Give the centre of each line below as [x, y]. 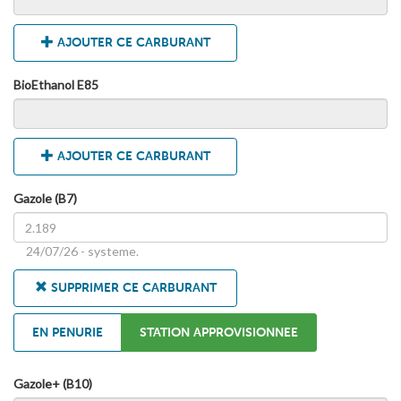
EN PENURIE [68, 333]
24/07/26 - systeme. [82, 252]
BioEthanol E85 [56, 85]
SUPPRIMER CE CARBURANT [132, 288]
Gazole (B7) [45, 199]
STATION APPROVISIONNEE [219, 333]
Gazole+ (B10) [53, 384]
